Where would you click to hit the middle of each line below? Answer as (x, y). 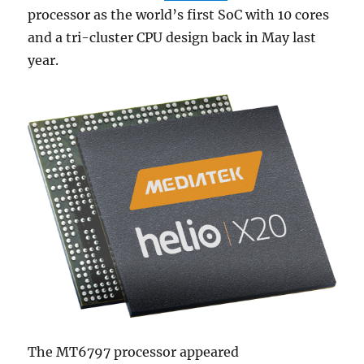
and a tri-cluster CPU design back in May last (172, 37)
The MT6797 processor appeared (134, 351)
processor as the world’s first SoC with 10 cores (179, 14)
